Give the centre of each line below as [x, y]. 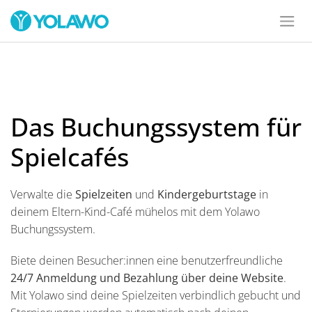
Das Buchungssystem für [156, 127]
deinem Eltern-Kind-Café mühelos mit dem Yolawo [135, 212]
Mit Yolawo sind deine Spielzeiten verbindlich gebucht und [156, 295]
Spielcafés [70, 157]
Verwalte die [43, 194]
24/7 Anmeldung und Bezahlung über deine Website [147, 278]
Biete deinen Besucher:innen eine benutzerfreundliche [147, 260]
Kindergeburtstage [207, 194]
